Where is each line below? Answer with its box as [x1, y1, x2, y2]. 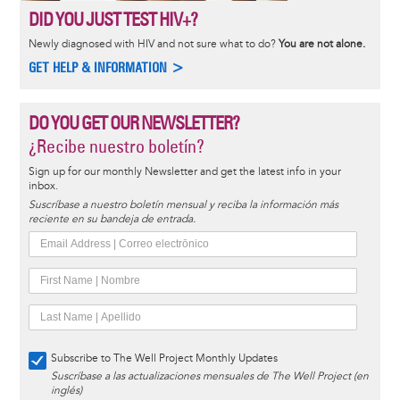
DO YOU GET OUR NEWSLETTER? [28, 111, 239, 134]
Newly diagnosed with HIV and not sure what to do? [28, 37, 279, 52]
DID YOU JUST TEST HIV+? [28, 8, 197, 31]
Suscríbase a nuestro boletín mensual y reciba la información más [28, 197, 338, 212]
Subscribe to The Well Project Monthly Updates [50, 351, 278, 365]
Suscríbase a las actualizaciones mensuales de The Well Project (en [50, 369, 369, 383]
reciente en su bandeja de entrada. [28, 212, 196, 226]
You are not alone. [278, 37, 365, 52]
